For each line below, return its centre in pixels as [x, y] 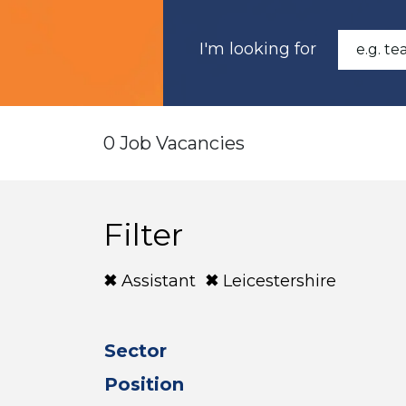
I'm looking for [258, 49]
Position [144, 384]
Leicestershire [280, 281]
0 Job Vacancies [174, 143]
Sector [135, 351]
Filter [143, 235]
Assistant [159, 281]
